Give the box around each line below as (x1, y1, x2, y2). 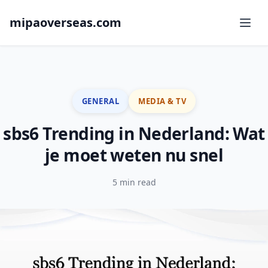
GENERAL (81, 95, 120, 106)
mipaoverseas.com (10, 14, 121, 31)
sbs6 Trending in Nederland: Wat (3, 122, 265, 145)
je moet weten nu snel (44, 144, 224, 166)
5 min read (112, 176, 156, 188)
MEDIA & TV (138, 95, 187, 106)
